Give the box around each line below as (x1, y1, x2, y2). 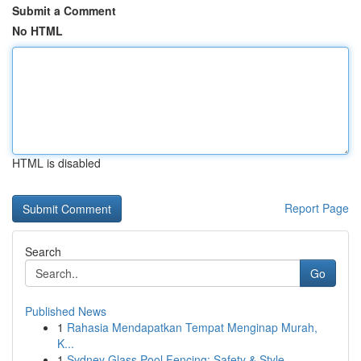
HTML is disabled (12, 155, 101, 171)
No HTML (12, 23, 63, 39)
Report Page (284, 200, 349, 216)
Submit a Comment (12, 2, 116, 19)
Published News (25, 303, 106, 319)
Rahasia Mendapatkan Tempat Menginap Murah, (67, 319, 317, 335)
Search (25, 243, 61, 259)
